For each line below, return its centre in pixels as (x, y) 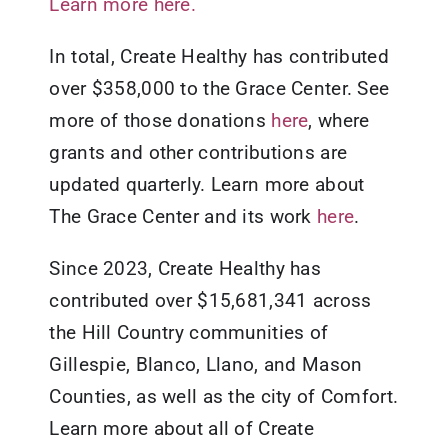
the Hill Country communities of (189, 332)
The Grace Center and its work (183, 216)
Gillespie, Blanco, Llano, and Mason (206, 364)
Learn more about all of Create (181, 428)
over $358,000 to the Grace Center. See (219, 88)
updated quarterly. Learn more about (207, 184)
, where (339, 120)
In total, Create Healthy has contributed (219, 56)
